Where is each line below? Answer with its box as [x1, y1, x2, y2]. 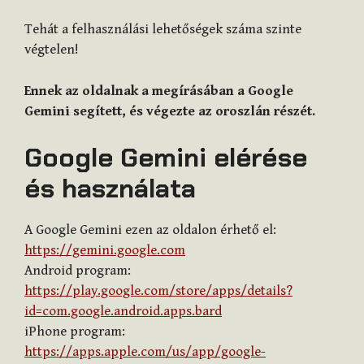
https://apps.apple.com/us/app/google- [24, 344, 266, 361]
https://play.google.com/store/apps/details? [24, 283, 292, 300]
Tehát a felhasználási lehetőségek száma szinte [24, 21, 301, 38]
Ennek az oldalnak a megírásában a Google [24, 82, 293, 99]
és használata [24, 171, 196, 206]
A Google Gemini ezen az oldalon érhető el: [24, 222, 276, 239]
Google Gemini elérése [24, 141, 307, 175]
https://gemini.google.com [24, 242, 185, 259]
